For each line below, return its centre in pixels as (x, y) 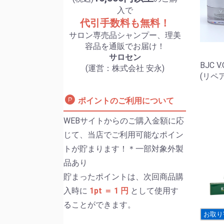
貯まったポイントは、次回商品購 (123, 177)
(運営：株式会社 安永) (125, 68)
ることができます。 (99, 205)
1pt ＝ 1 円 (110, 191)
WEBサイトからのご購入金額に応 (124, 121)
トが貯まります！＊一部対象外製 (123, 149)
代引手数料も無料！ (125, 23)
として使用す (154, 191)
